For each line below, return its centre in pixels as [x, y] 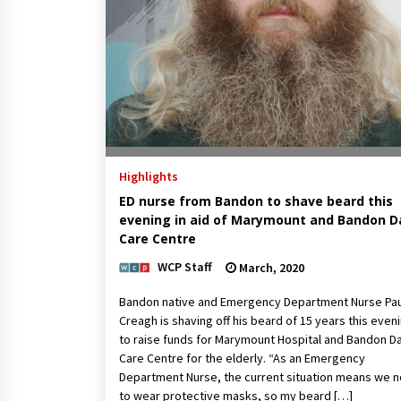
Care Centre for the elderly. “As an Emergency [242, 358]
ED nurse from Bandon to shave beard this [256, 200]
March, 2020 [270, 267]
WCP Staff [185, 266]
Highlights [149, 176]
